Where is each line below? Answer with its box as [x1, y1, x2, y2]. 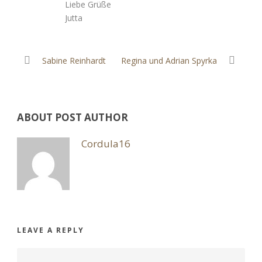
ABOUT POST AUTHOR [17, 111, 128, 124]
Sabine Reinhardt [42, 55, 106, 66]
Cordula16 [81, 137, 130, 150]
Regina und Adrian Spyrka [121, 55, 217, 66]
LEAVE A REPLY [17, 225, 84, 235]
